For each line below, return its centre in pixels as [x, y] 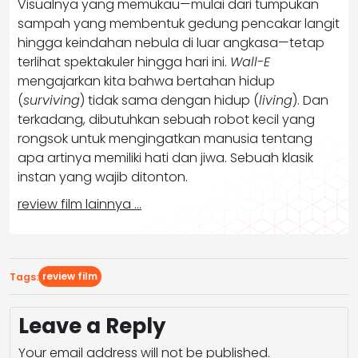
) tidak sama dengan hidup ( [169, 100]
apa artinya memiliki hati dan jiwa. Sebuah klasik [165, 157]
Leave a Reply [92, 326]
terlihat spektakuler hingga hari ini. [124, 62]
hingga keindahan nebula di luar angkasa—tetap [171, 42]
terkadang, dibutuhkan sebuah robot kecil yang [166, 119]
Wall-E [250, 62]
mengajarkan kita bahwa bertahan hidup [146, 81]
